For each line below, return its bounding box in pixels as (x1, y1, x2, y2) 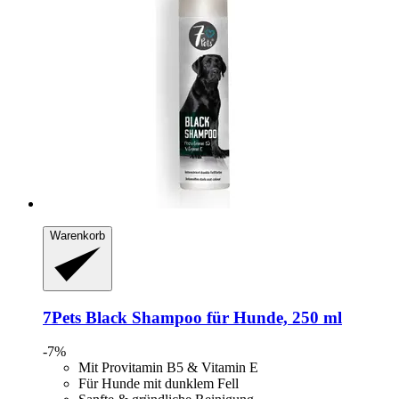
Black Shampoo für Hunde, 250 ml (81, 307, 342, 327)
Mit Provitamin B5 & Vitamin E (78, 360, 258, 376)
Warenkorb (50, 229, 105, 243)
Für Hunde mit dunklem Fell (78, 376, 239, 392)
